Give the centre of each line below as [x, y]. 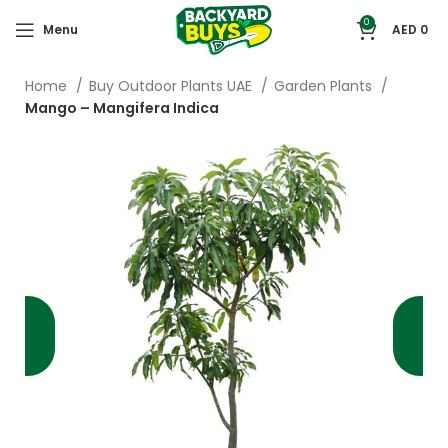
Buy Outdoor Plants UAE [172, 86]
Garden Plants [325, 86]
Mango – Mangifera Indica [122, 108]
